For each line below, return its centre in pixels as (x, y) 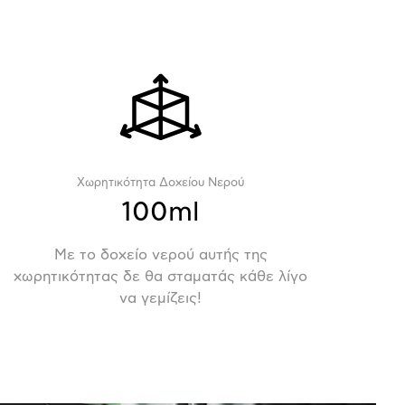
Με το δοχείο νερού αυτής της (160, 254)
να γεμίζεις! (161, 298)
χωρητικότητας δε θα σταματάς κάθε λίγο (161, 276)
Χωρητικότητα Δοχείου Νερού (161, 183)
